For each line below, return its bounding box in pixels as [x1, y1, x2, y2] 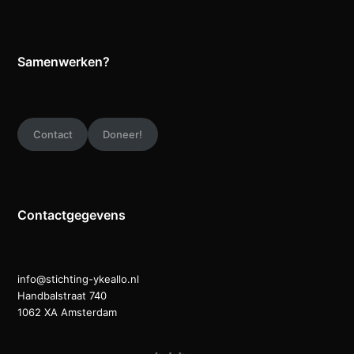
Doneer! [103, 127, 143, 141]
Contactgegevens [17, 207, 126, 224]
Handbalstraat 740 [17, 289, 107, 303]
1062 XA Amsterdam [17, 306, 118, 319]
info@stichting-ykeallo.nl [17, 273, 140, 286]
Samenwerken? [17, 54, 111, 70]
